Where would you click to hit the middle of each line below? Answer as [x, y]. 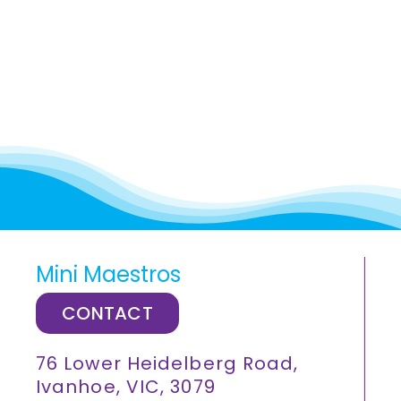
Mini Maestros [108, 274]
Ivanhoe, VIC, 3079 [125, 387]
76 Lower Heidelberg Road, [167, 363]
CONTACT [107, 313]
